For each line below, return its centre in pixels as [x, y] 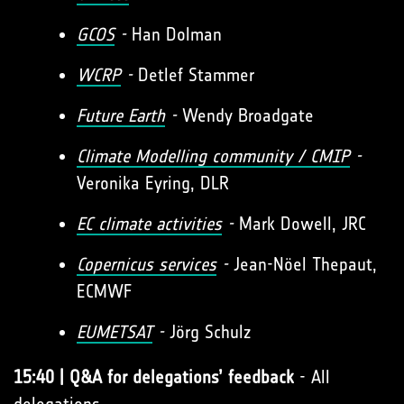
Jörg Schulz [207, 332]
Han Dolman [174, 34]
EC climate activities [149, 224]
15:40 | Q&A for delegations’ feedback [154, 377]
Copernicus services [147, 264]
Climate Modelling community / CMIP [213, 156]
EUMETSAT [115, 332]
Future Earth [121, 115]
